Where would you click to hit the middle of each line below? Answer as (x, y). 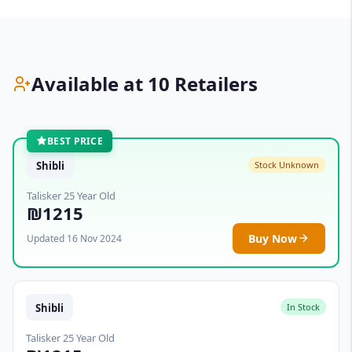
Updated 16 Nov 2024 (74, 238)
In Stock (303, 307)
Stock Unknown (287, 165)
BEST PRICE (75, 141)
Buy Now (273, 238)
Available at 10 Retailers (145, 84)
